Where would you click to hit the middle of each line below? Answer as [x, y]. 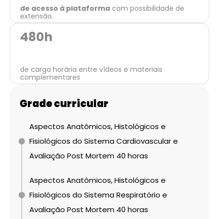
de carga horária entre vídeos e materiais [91, 69]
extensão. [37, 16]
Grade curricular [64, 103]
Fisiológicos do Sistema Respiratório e [98, 195]
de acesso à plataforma [65, 8]
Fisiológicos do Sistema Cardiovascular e [104, 141]
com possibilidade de [147, 8]
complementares [50, 77]
